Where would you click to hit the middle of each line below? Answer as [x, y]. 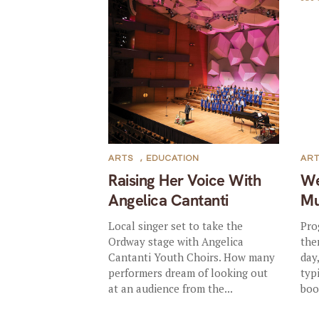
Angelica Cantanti [168, 200]
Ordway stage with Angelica [176, 241]
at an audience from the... [171, 288]
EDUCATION [173, 158]
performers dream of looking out [188, 272]
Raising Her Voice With [185, 180]
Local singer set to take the [176, 225]
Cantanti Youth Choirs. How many [192, 257]
